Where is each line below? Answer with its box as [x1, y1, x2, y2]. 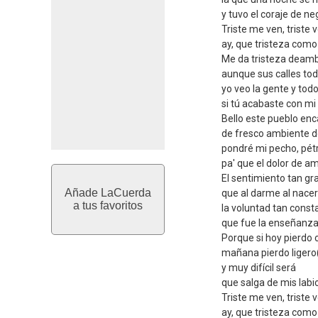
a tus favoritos [73, 199, 143, 212]
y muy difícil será [221, 262, 296, 273]
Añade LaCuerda [65, 187, 151, 199]
